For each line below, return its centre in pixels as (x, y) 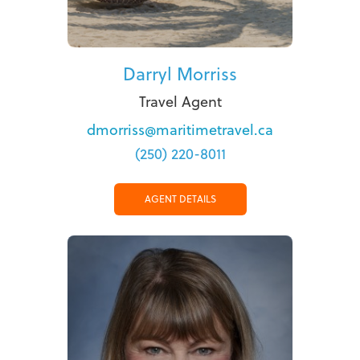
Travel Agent (180, 101)
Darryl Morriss (180, 73)
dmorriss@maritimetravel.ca (180, 129)
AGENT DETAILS (180, 198)
